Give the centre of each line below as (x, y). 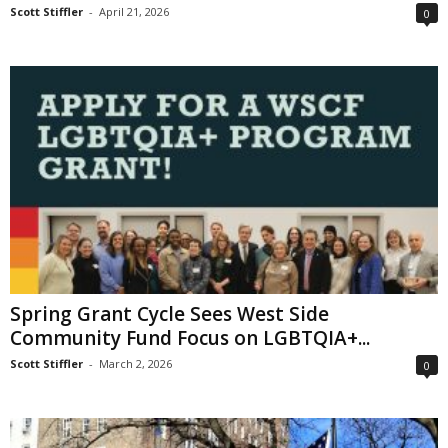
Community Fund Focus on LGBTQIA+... (190, 338)
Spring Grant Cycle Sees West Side (169, 314)
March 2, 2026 (135, 364)
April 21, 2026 (134, 12)
